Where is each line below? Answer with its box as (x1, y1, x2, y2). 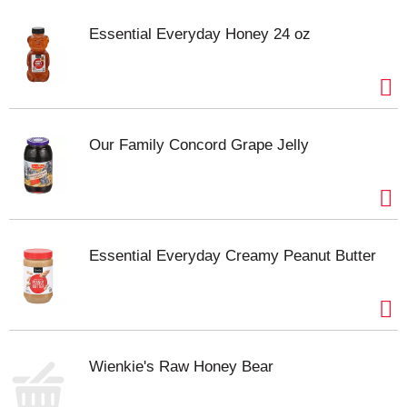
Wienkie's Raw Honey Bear (89, 358, 273, 375)
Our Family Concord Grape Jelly (89, 136, 309, 154)
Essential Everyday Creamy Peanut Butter (89, 247, 376, 264)
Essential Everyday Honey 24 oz (89, 25, 311, 43)
